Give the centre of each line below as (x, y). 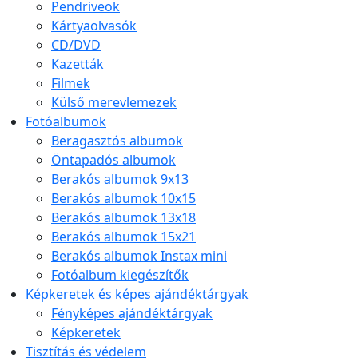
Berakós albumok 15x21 (123, 237)
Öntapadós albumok (113, 160)
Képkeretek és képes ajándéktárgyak (137, 294)
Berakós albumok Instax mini (139, 256)
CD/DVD (76, 45)
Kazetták (78, 64)
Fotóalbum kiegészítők (120, 275)
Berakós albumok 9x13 (120, 179)
